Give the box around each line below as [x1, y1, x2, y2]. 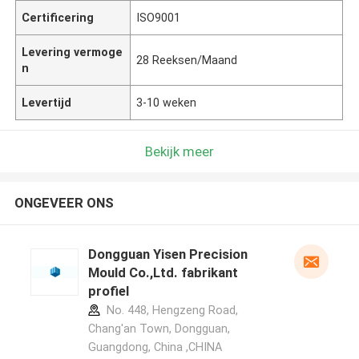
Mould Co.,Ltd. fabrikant [87, 264, 238, 281]
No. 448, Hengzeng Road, [103, 304, 238, 317]
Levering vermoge [22, 45, 123, 58]
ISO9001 [136, 10, 181, 24]
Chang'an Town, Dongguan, [87, 322, 230, 336]
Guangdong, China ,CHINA [87, 341, 222, 354]
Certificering [22, 10, 95, 24]
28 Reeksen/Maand [136, 53, 238, 67]
